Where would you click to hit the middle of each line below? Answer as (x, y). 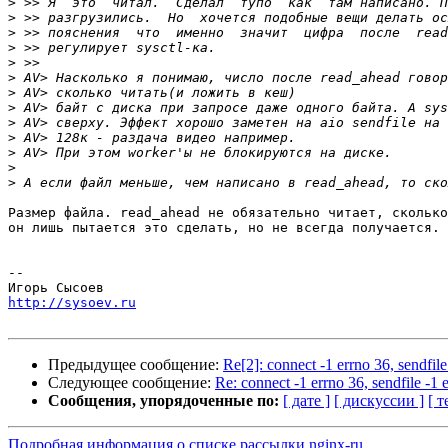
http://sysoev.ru (72, 303)
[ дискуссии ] (379, 401)
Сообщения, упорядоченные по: (163, 401)
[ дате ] (306, 401)
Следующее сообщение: (131, 383)
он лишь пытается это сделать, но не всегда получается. (224, 228)
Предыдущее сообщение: (135, 365)
